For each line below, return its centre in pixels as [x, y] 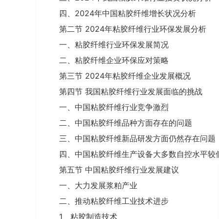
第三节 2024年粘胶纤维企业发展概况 [125, 76]
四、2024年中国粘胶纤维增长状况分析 [128, 13]
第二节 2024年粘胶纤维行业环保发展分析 [133, 29]
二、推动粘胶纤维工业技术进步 [114, 201]
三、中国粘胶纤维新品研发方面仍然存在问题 [137, 138]
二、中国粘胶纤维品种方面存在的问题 [126, 123]
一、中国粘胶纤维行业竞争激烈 [114, 107]
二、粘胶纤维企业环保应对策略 [114, 60]
